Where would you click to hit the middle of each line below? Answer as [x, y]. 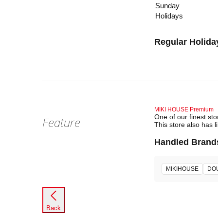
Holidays [169, 16]
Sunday [167, 6]
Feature [61, 123]
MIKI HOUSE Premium [184, 110]
